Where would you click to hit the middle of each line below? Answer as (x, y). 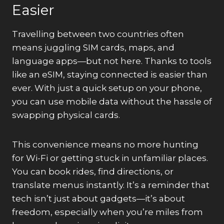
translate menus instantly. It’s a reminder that (111, 185)
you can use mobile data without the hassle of (112, 101)
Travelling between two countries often (98, 34)
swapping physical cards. (66, 115)
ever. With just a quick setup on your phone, (107, 88)
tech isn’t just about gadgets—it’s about (98, 198)
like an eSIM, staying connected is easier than (110, 74)
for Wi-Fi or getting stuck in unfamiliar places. (110, 158)
